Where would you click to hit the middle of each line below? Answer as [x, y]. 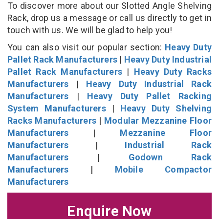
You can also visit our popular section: [86, 47]
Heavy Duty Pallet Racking [149, 96]
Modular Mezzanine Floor [158, 120]
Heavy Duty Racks [173, 71]
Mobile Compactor [163, 169]
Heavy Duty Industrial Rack [149, 84]
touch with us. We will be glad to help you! [91, 30]
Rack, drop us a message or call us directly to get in [109, 18]
